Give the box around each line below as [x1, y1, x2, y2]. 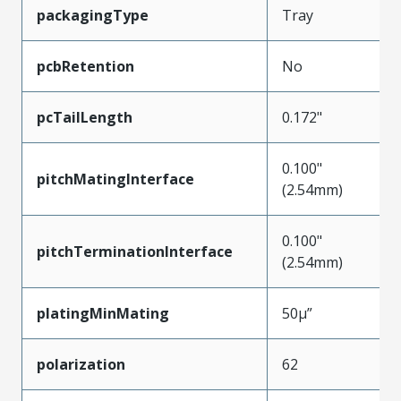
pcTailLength [37, 107, 132, 127]
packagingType [37, 4, 149, 25]
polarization [37, 354, 125, 374]
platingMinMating [37, 303, 169, 323]
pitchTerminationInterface [37, 241, 233, 261]
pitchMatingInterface [37, 168, 194, 189]
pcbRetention [37, 55, 134, 76]
